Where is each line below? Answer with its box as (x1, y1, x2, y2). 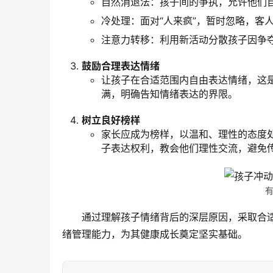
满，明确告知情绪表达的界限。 (101, 88, 238, 101)
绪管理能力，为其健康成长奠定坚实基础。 (62, 228, 247, 241)
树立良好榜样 (82, 114, 140, 127)
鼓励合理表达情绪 (82, 60, 160, 73)
